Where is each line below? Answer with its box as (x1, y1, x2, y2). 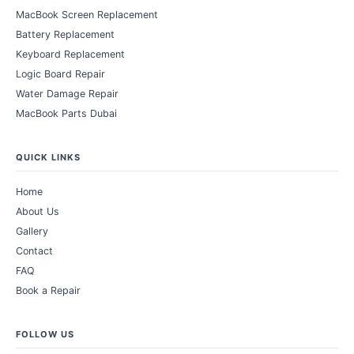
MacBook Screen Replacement (16, 8, 158, 21)
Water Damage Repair (16, 87, 119, 100)
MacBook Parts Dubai (16, 107, 117, 119)
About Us (16, 205, 59, 217)
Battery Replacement (16, 28, 115, 40)
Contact (16, 244, 53, 257)
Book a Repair (16, 284, 81, 296)
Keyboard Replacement (16, 47, 125, 60)
